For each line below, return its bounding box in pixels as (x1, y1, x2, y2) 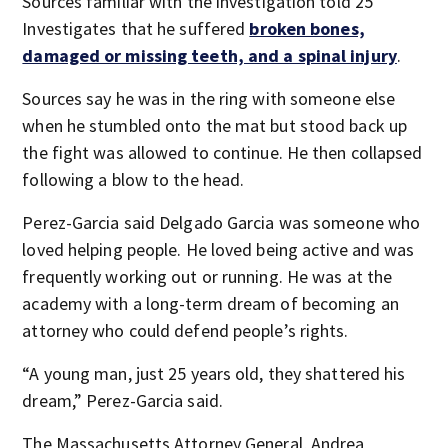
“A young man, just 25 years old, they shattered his (22, 362, 406, 385)
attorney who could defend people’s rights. (22, 319, 349, 342)
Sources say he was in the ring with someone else (22, 87, 396, 110)
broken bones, (249, 17, 365, 40)
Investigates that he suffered (22, 17, 250, 40)
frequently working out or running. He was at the (22, 265, 393, 288)
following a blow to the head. (22, 168, 245, 191)
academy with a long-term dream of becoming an (22, 292, 399, 315)
